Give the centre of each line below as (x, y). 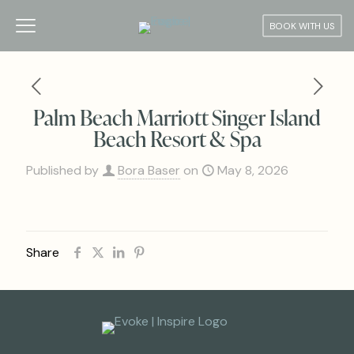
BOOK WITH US (302, 26)
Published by (62, 170)
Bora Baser (149, 170)
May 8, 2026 (253, 170)
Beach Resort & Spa (177, 138)
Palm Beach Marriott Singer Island (177, 117)
